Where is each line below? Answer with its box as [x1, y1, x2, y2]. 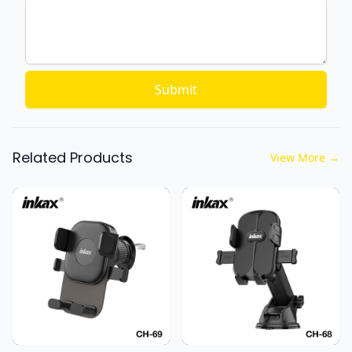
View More [270, 149, 325, 165]
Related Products [13, 147, 133, 167]
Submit [155, 80, 197, 98]
